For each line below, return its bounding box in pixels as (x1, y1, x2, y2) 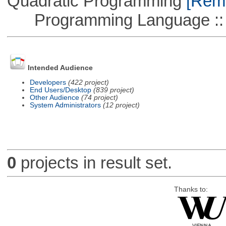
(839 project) (93, 86, 134, 94)
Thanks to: (174, 185, 208, 193)
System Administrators (29, 101, 101, 109)
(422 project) (68, 78, 109, 86)
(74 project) (81, 93, 118, 101)
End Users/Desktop (29, 86, 91, 94)
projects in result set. (16, 153, 172, 173)
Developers (29, 78, 66, 86)
